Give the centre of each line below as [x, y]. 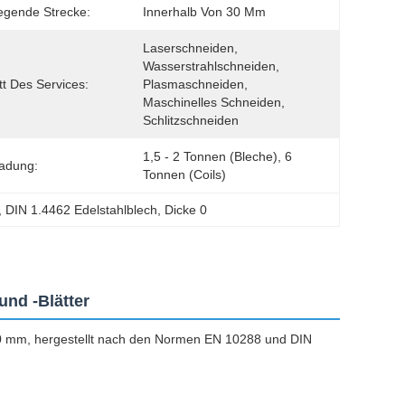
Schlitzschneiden [191, 120]
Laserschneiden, [190, 48]
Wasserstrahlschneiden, [211, 66]
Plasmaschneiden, [195, 84]
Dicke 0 [186, 210]
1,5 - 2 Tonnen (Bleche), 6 [217, 156]
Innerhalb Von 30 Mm [204, 12]
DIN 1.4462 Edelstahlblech [82, 210]
